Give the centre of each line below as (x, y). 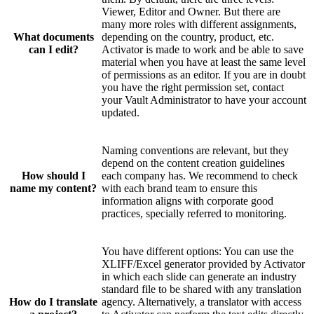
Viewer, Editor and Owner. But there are (191, 11)
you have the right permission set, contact (193, 87)
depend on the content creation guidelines (193, 163)
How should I (53, 175)
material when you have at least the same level (204, 62)
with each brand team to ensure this (179, 188)
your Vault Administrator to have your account (204, 100)
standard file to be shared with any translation (202, 289)
